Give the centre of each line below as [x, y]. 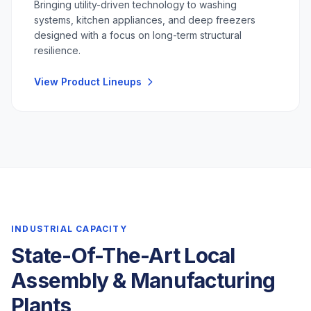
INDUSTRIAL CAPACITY [69, 229]
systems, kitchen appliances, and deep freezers [145, 20]
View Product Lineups [88, 82]
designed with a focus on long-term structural [138, 35]
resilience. [57, 51]
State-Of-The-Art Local [123, 256]
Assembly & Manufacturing [143, 281]
